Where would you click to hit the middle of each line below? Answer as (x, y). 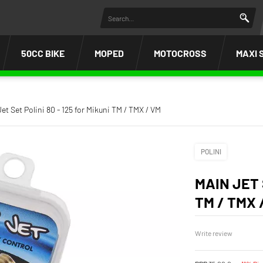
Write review (213, 233)
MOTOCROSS (180, 53)
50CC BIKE (43, 53)
